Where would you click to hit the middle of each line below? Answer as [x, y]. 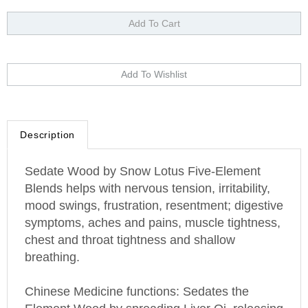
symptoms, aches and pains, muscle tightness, [153, 207]
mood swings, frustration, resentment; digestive [154, 189]
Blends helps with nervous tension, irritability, [147, 172]
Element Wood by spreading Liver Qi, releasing [154, 293]
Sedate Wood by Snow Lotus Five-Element [143, 155]
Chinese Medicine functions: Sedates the [137, 275]
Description [48, 119]
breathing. [52, 241]
